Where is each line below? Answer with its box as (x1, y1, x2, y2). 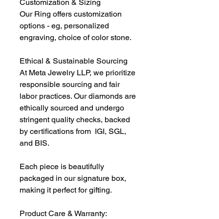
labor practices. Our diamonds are (20, 91, 136, 101)
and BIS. (20, 138, 49, 148)
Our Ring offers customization (20, 9, 122, 19)
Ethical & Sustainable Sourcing (20, 56, 128, 66)
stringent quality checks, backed (20, 115, 130, 125)
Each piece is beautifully (20, 162, 104, 172)
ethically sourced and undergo (20, 103, 124, 113)
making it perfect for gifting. (20, 185, 114, 195)
